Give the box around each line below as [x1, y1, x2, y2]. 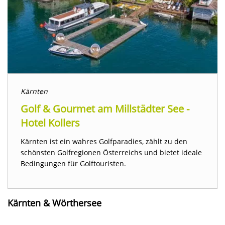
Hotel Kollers [21, 116, 80, 130]
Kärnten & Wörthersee [8, 197, 101, 209]
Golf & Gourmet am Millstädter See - [21, 102, 189, 116]
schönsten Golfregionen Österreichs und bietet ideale [21, 148, 202, 158]
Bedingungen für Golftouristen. [21, 159, 126, 169]
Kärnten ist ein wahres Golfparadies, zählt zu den [21, 137, 187, 147]
